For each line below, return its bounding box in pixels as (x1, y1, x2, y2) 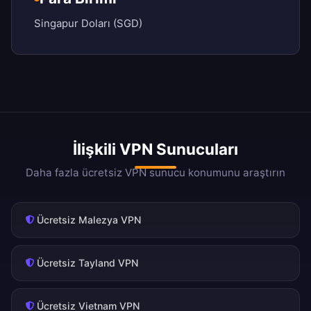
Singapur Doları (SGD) (34, 17, 142, 31)
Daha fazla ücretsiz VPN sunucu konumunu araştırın (26, 166, 285, 180)
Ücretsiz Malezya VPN (37, 214, 142, 226)
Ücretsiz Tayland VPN (37, 257, 139, 269)
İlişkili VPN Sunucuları (73, 140, 238, 159)
